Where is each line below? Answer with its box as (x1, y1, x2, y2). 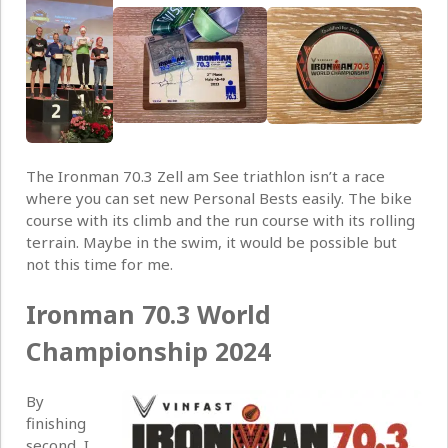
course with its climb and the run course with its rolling (26, 209, 415, 230)
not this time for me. (26, 253, 173, 274)
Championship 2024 (26, 333, 271, 368)
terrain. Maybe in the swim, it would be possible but (26, 231, 397, 252)
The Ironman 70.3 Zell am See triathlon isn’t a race (26, 165, 385, 186)
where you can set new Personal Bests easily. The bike (26, 187, 412, 208)
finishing (26, 413, 86, 434)
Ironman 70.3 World (26, 296, 271, 331)
